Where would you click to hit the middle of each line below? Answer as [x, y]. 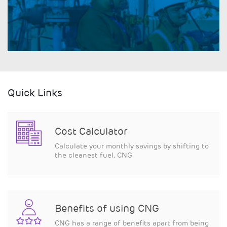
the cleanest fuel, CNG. [94, 156]
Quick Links [35, 94]
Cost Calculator [91, 132]
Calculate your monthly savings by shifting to [132, 147]
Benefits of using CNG [107, 210]
